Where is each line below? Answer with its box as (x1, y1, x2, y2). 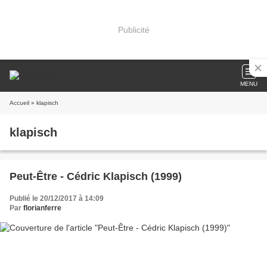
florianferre (23, 204, 61, 212)
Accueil (10, 100, 29, 106)
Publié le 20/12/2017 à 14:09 (10, 194, 104, 203)
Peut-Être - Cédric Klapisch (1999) (10, 170, 182, 182)
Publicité (117, 24, 150, 35)
